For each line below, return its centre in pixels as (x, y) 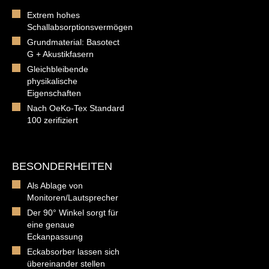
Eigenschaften (54, 93)
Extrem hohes (53, 15)
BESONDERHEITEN (62, 166)
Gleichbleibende (58, 69)
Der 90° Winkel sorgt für (73, 212)
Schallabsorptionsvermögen (80, 27)
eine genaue (51, 224)
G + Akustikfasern (60, 54)
